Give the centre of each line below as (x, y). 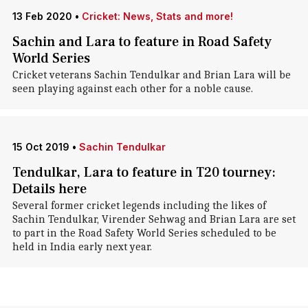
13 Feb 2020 (42, 16)
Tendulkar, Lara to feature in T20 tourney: (144, 173)
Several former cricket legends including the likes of (139, 206)
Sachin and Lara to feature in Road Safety (142, 42)
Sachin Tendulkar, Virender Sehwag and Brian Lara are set (154, 219)
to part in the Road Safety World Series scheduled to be (144, 233)
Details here (49, 189)
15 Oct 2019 (41, 147)
